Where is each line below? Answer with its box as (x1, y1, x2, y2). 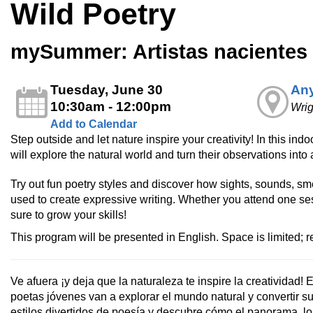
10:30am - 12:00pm (50, 99, 171, 114)
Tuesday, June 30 (50, 82, 163, 97)
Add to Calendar (50, 117, 137, 130)
